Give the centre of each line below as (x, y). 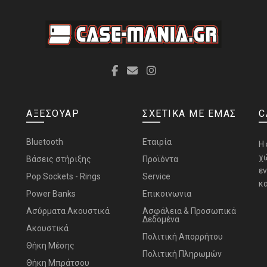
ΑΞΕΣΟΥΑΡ (53, 114)
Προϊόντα (160, 159)
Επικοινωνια (167, 194)
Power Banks (51, 194)
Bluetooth (45, 142)
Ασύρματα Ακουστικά (68, 211)
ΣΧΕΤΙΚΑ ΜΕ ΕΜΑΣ (190, 114)
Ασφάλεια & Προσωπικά (189, 211)
